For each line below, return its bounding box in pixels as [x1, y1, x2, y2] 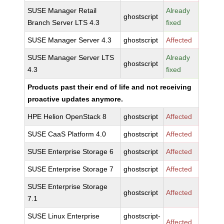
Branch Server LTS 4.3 [27, 18, 100, 26]
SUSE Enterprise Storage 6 [27, 147, 114, 155]
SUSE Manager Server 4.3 [27, 36, 112, 44]
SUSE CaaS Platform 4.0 [27, 130, 106, 138]
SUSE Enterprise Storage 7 [27, 165, 114, 173]
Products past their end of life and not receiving [27, 83, 192, 91]
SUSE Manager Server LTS [27, 53, 114, 61]
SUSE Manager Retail [27, 6, 97, 14]
